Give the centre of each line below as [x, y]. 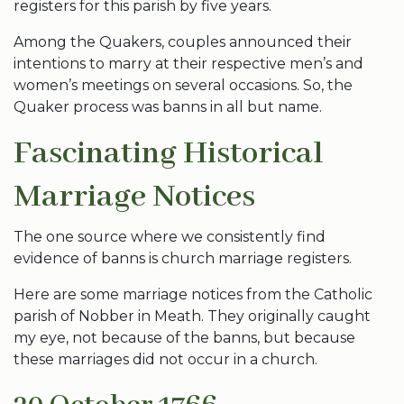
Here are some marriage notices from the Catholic [193, 294]
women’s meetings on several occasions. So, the [183, 85]
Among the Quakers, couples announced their [183, 42]
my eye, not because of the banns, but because [184, 338]
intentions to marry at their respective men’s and [188, 64]
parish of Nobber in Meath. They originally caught [192, 316]
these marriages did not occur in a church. [165, 359]
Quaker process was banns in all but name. [168, 107]
